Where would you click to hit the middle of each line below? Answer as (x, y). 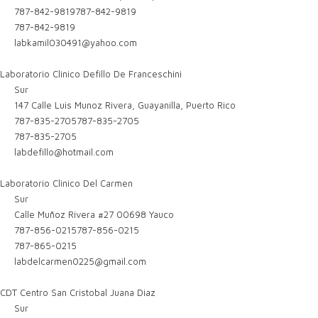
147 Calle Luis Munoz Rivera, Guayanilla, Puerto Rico (124, 105)
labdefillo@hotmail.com (64, 152)
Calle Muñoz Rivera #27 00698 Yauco (93, 214)
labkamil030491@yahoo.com (76, 43)
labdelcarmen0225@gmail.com (81, 261)
